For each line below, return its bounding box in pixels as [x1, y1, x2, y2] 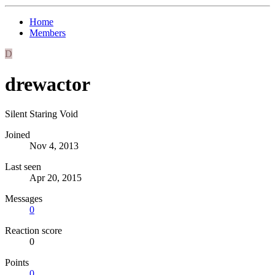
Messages [5, 193, 42, 204]
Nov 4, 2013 [29, 141, 79, 152]
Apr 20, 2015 [29, 172, 82, 184]
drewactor [5, 72, 90, 95]
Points [5, 257, 29, 268]
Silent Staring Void [5, 109, 78, 120]
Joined [5, 130, 30, 141]
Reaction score [5, 225, 62, 236]
